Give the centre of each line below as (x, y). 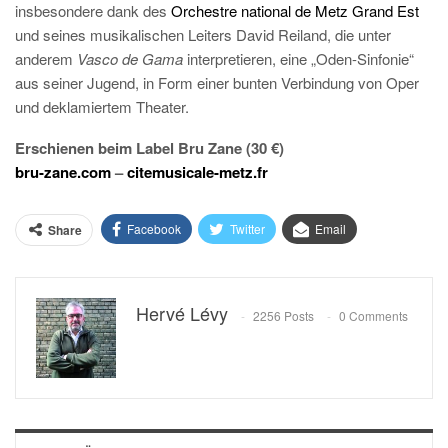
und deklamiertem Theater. (102, 106)
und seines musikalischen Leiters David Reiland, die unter (203, 34)
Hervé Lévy (182, 313)
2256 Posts (283, 316)
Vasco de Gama (132, 58)
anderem (46, 58)
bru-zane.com (63, 172)
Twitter (247, 228)
